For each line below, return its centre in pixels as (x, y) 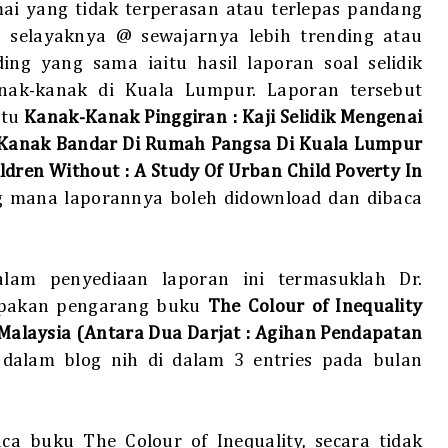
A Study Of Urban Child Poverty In (278, 171)
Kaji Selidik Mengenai (332, 117)
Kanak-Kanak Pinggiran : (133, 117)
